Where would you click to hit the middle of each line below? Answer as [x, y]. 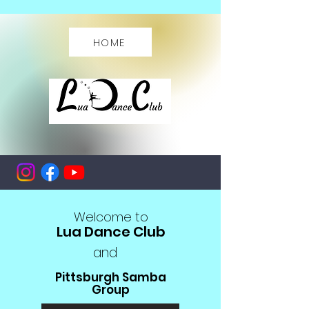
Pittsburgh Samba [111, 277]
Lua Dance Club [111, 232]
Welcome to [111, 217]
